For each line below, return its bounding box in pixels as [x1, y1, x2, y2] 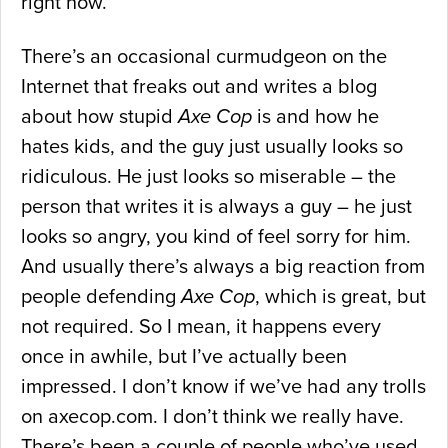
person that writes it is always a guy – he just [21, 195, 412, 220]
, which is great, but [255, 285, 426, 310]
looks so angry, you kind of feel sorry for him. [21, 225, 411, 250]
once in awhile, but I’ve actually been [21, 345, 347, 370]
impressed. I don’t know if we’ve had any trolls [21, 375, 426, 400]
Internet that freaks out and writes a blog [21, 75, 377, 100]
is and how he [252, 105, 379, 130]
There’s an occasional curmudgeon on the [21, 45, 387, 70]
